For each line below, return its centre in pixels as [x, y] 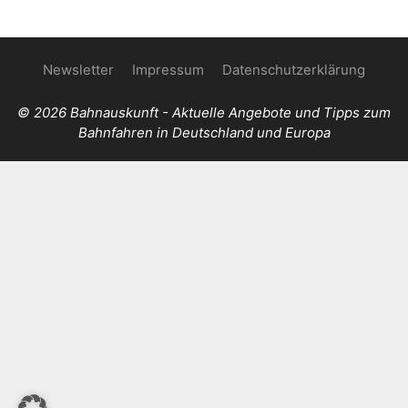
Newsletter [78, 69]
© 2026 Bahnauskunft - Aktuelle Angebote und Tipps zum [204, 112]
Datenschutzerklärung [294, 69]
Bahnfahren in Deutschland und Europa [204, 132]
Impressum [168, 69]
